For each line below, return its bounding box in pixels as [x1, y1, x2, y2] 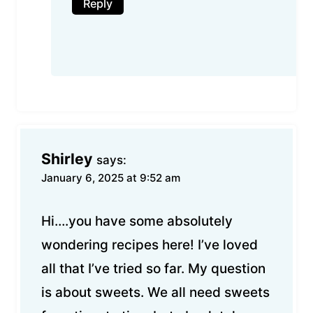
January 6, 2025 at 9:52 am [41, 170, 180, 184]
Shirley [41, 149, 92, 168]
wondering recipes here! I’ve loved [41, 237, 258, 254]
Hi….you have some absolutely [41, 213, 233, 230]
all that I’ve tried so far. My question [41, 261, 265, 277]
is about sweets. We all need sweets [41, 284, 270, 301]
